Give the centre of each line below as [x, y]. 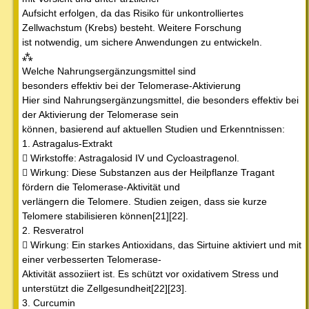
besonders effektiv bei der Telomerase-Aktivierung [131, 86]
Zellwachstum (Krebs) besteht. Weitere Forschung [132, 28]
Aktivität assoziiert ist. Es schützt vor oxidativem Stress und [150, 274]
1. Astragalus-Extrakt [67, 144]
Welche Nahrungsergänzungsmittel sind [109, 71]
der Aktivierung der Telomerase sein [100, 115]
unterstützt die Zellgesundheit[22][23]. [104, 289]
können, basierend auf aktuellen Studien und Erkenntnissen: [153, 129]
